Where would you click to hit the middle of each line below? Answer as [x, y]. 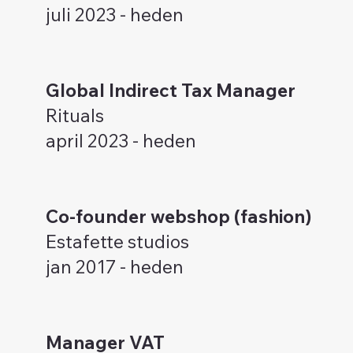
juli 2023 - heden [114, 14]
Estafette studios [117, 241]
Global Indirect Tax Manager [170, 90]
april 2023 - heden [121, 140]
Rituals [74, 115]
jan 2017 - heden [114, 266]
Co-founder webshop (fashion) [178, 216]
